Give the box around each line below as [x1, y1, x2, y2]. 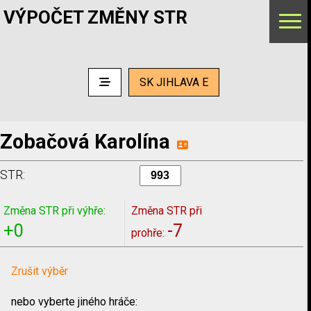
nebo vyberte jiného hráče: [11, 294, 137, 308]
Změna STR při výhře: [3, 203, 106, 217]
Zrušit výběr [11, 264, 68, 278]
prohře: [131, 226, 167, 239]
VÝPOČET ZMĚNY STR [3, 7, 187, 28]
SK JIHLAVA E [140, 75, 208, 89]
